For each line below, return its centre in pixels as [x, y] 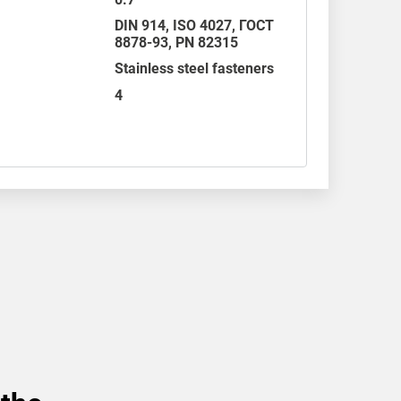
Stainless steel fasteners [195, 68]
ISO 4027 [203, 26]
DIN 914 [141, 26]
